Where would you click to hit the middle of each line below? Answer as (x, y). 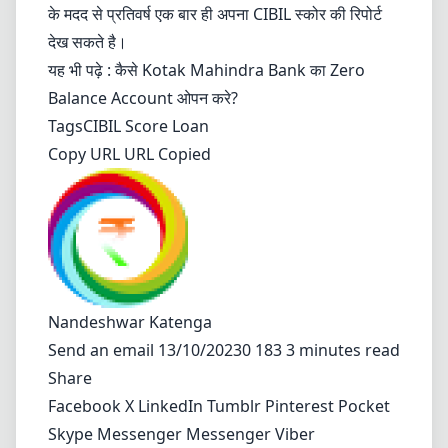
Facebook (86, 406)
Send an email (103, 350)
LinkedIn (172, 406)
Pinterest (301, 406)
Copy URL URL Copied (129, 154)
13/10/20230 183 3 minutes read (279, 350)
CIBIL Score (125, 126)
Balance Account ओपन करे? (143, 98)
